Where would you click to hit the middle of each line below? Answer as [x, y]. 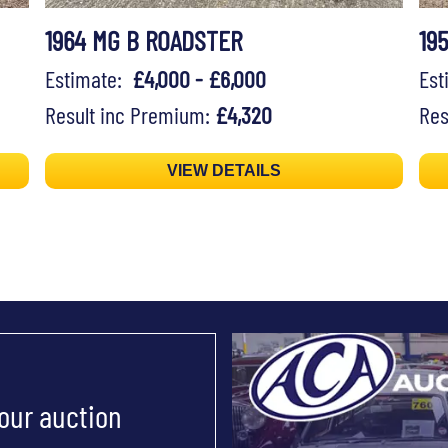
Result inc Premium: [129, 115]
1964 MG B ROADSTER [143, 40]
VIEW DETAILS [223, 171]
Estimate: [88, 79]
